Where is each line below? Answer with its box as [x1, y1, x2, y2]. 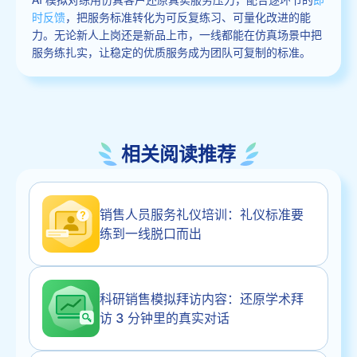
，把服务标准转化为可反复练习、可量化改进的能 [65, 8, 311, 25]
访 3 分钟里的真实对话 [100, 309, 229, 326]
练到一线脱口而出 [100, 225, 202, 241]
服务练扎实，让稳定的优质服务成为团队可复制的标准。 [32, 43, 311, 60]
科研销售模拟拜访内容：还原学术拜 [100, 290, 304, 307]
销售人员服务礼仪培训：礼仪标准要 [100, 206, 304, 222]
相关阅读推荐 [121, 142, 236, 166]
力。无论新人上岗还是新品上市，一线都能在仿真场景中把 [32, 25, 322, 42]
